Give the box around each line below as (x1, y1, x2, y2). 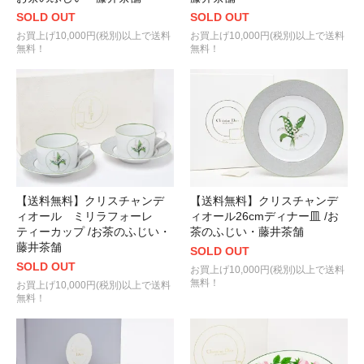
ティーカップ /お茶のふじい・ (16, 225, 171, 239)
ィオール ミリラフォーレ (16, 210, 164, 223)
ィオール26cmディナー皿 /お (190, 210, 339, 223)
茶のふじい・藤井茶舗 (190, 225, 304, 239)
